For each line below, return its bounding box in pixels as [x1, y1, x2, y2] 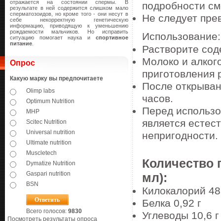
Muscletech [26, 149, 57, 156]
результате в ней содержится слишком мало [10, 5, 128, 11]
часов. [142, 93, 173, 105]
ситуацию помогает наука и [10, 35, 96, 40]
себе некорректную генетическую [10, 17, 128, 23]
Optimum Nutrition [26, 98, 74, 105]
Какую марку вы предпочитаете [10, 75, 103, 82]
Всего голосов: [26, 208, 68, 215]
